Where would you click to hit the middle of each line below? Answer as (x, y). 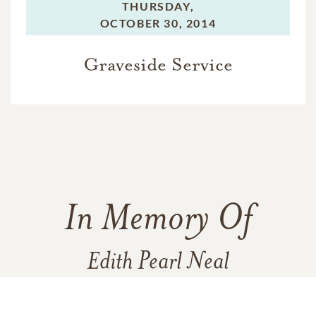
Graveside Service (158, 65)
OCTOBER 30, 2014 (158, 23)
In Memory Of (158, 221)
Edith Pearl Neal (158, 263)
